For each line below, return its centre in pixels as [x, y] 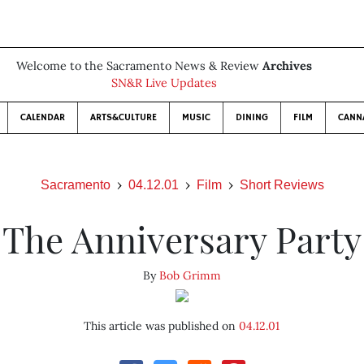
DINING [252, 117]
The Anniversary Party [182, 238]
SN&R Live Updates [164, 83]
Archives [287, 66]
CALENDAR [43, 117]
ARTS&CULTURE [123, 117]
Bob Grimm [190, 275]
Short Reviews [282, 185]
